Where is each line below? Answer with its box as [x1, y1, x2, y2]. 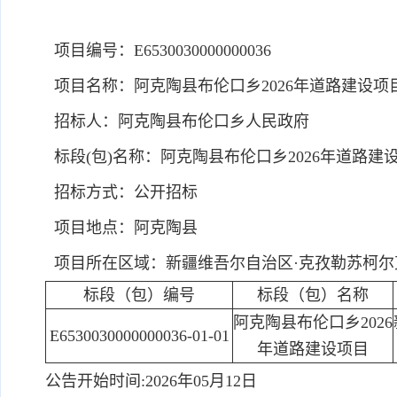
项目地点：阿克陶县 [45, 219, 198, 237]
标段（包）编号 [83, 286, 195, 304]
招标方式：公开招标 [45, 183, 198, 201]
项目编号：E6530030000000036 [45, 42, 271, 59]
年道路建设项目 [257, 340, 369, 358]
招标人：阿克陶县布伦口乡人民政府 [45, 113, 309, 130]
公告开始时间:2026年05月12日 [45, 372, 257, 390]
